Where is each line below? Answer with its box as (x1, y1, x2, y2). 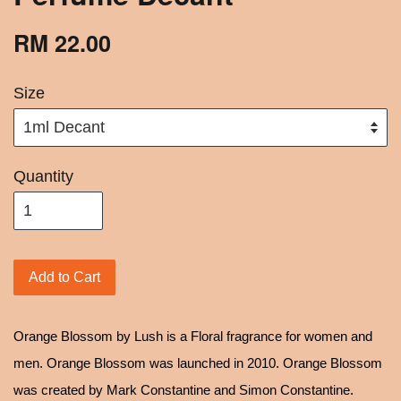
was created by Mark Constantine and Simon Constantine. (13, 383, 354, 398)
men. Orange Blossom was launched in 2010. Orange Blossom (13, 356, 382, 371)
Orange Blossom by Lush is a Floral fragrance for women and (13, 329, 372, 345)
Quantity (13, 167, 73, 186)
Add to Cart (29, 269, 100, 286)
